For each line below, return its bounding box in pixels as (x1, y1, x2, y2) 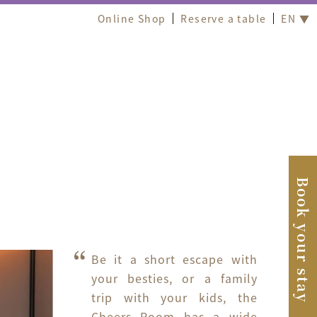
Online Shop (97, 11, 166, 25)
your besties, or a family (91, 269, 258, 287)
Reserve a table (180, 11, 267, 25)
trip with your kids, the (91, 288, 258, 306)
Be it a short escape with (91, 250, 258, 267)
